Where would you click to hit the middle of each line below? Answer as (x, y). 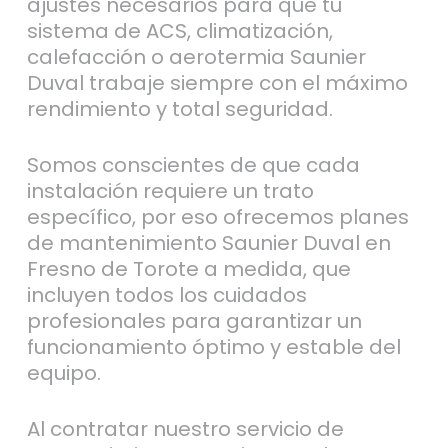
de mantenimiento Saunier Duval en (208, 242)
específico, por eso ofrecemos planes (217, 216)
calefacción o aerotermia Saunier (196, 56)
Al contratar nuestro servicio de (185, 428)
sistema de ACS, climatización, (179, 30)
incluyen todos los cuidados (166, 294)
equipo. (63, 372)
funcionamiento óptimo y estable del (213, 346)
